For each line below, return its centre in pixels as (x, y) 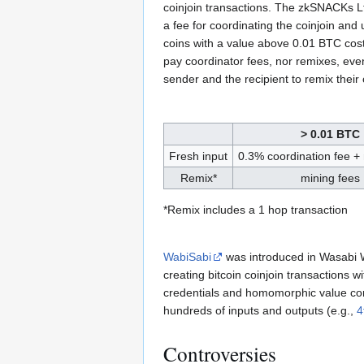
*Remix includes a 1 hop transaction (256, 209)
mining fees (330, 178)
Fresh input (198, 156)
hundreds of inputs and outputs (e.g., (260, 310)
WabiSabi (187, 256)
